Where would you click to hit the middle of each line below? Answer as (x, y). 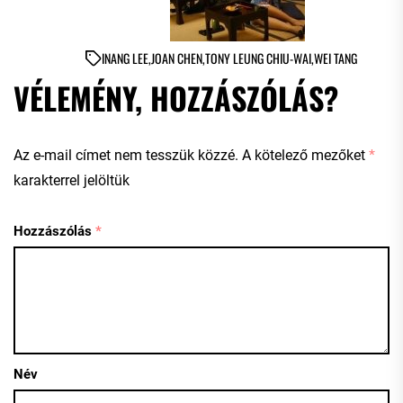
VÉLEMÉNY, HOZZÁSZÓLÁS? (176, 97)
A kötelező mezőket (305, 155)
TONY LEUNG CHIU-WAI (258, 58)
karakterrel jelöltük (72, 180)
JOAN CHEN (177, 58)
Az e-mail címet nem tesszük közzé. (126, 155)
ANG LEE (130, 58)
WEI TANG (336, 58)
